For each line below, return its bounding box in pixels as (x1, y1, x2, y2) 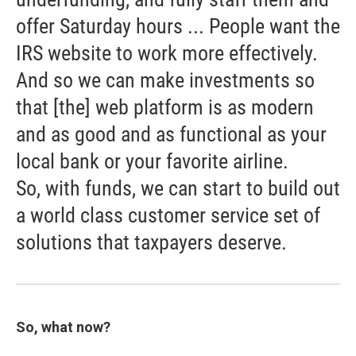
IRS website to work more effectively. (16, 41, 318, 65)
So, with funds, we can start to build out (16, 176, 340, 200)
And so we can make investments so (16, 68, 315, 92)
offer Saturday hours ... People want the (16, 14, 340, 38)
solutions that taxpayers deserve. (16, 230, 287, 254)
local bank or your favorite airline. (16, 149, 288, 173)
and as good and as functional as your (16, 122, 327, 146)
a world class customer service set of (16, 203, 320, 227)
